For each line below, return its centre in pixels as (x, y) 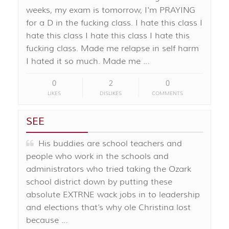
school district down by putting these (99, 182)
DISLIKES (111, 94)
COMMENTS (168, 94)
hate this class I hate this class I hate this (108, 36)
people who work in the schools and (97, 157)
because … (47, 221)
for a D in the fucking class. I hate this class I (114, 23)
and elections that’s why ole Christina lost (108, 208)
